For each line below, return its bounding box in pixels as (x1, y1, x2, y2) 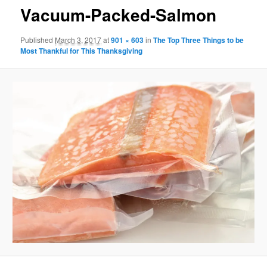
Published (20, 34, 55, 45)
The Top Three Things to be (153, 34, 244, 45)
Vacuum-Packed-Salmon (20, 2, 217, 27)
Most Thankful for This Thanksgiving (20, 45, 143, 56)
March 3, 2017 (55, 34, 102, 45)
